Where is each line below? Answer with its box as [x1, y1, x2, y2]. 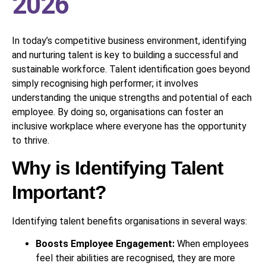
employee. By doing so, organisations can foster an [12, 106, 223, 118]
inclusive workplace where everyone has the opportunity [12, 120, 246, 132]
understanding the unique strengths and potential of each [12, 91, 252, 103]
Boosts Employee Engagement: [36, 238, 175, 250]
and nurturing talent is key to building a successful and [12, 49, 238, 61]
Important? [12, 181, 106, 203]
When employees [175, 238, 249, 250]
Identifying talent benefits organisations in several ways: [12, 215, 247, 227]
